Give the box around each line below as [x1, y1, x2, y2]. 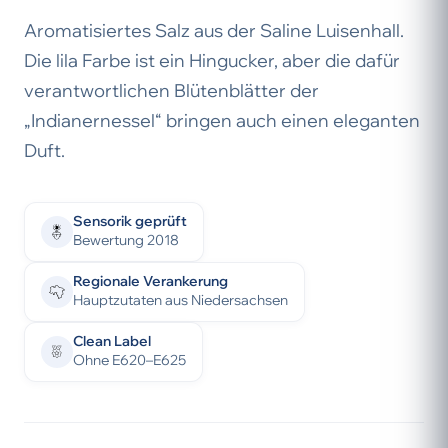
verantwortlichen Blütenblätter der [24, 79, 319, 102]
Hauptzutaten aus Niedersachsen [73, 291, 288, 309]
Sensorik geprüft [73, 212, 187, 230]
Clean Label [73, 332, 151, 350]
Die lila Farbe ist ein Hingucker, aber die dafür [24, 49, 400, 72]
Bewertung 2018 [73, 231, 179, 249]
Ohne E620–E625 [73, 351, 186, 369]
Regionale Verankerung [73, 272, 228, 290]
